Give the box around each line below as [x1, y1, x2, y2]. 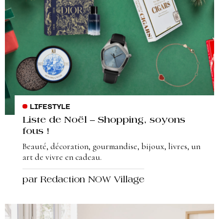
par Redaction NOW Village [22, 176, 144, 185]
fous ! [22, 127, 49, 137]
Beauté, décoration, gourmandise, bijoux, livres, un [22, 141, 200, 152]
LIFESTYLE [29, 103, 70, 111]
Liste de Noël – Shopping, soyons [22, 116, 185, 126]
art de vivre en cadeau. [22, 152, 102, 163]
